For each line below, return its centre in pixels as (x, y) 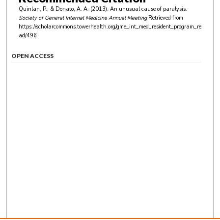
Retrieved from (165, 18)
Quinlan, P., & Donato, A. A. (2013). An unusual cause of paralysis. (103, 9)
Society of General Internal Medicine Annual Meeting (82, 18)
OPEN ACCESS (33, 55)
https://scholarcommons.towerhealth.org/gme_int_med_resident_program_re (110, 27)
